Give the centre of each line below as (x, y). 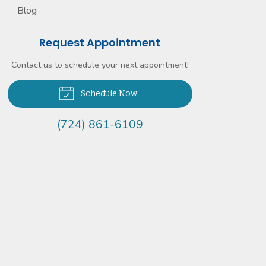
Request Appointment (100, 42)
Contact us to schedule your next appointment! (100, 65)
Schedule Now (108, 94)
